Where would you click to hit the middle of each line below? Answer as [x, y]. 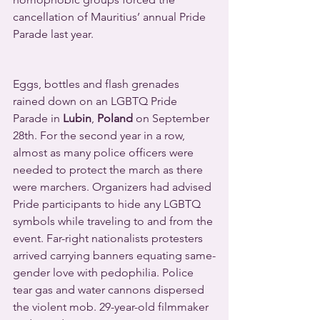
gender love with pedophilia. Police [105, 273]
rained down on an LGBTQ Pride [96, 101]
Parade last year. [53, 34]
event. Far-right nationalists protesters [109, 239]
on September [172, 119]
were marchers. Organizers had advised [114, 187]
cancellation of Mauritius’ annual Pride [111, 17]
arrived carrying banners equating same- [114, 256]
